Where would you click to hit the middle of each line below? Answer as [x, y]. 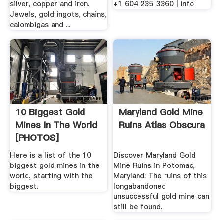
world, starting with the [51, 176]
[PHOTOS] [37, 138]
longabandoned [140, 186]
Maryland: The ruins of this [160, 176]
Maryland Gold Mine [161, 112]
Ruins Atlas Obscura [162, 125]
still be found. [138, 206]
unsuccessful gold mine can [162, 196]
